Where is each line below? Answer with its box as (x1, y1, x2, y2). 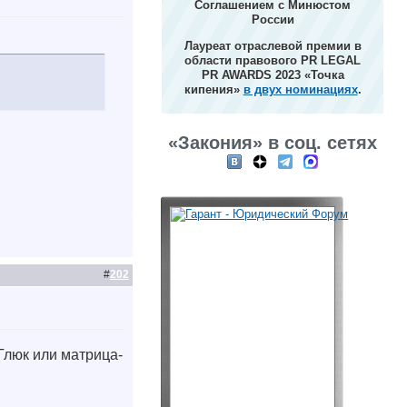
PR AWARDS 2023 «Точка (201, 68, 344, 82)
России (251, 13, 294, 26)
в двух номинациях (243, 83, 358, 96)
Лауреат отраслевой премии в (184, 39, 362, 53)
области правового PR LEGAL (184, 54, 362, 67)
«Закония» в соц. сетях (168, 133, 378, 153)
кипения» (184, 83, 243, 96)
